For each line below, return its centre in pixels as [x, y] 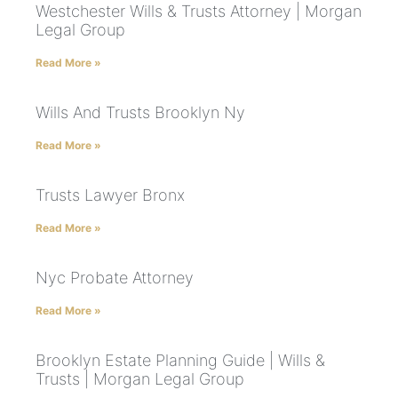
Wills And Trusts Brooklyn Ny [140, 113]
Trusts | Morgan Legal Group [140, 379]
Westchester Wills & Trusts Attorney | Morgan [199, 12]
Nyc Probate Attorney [115, 278]
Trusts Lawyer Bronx [110, 195]
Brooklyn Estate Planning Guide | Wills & [180, 361]
